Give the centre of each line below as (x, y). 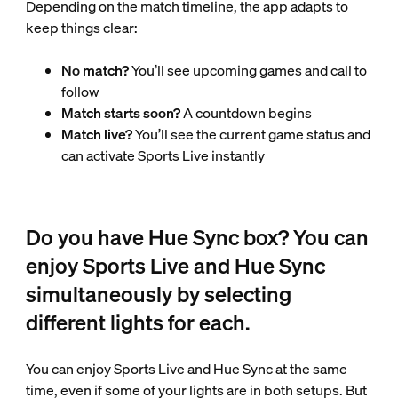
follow (80, 92)
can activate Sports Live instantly (163, 156)
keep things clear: (81, 28)
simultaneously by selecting (158, 295)
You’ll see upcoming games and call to (247, 71)
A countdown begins (246, 113)
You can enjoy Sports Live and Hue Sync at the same (186, 369)
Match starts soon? (120, 113)
